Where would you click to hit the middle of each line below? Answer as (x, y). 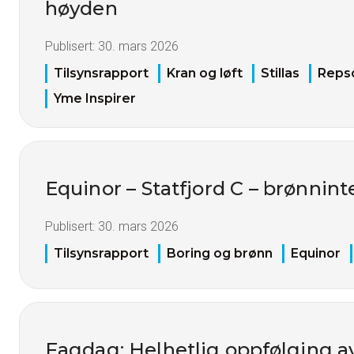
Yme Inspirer (95, 98)
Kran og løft (205, 73)
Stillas (280, 73)
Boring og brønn (220, 254)
